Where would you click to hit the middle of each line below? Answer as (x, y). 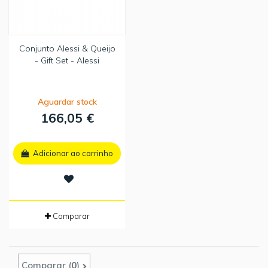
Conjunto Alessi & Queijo (67, 49)
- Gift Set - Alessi (67, 61)
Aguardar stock (67, 102)
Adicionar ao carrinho (73, 153)
